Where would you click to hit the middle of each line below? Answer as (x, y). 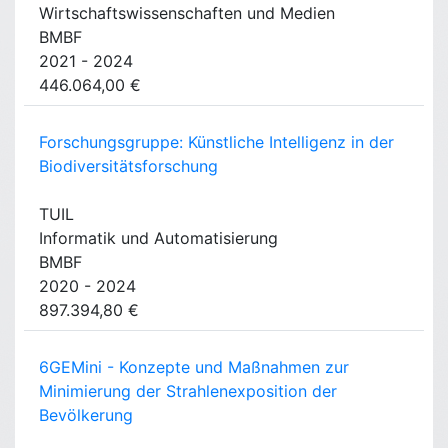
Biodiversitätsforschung (128, 166)
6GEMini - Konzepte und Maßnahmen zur (194, 367)
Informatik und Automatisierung (158, 238)
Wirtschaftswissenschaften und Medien (187, 13)
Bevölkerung (86, 415)
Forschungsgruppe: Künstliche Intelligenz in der (216, 142)
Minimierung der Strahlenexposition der (188, 391)
